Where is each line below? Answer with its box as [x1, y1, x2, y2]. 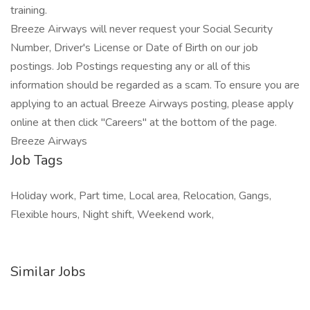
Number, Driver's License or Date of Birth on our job [10, 40, 258, 55]
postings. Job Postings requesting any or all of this [10, 59, 250, 74]
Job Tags [10, 151, 63, 170]
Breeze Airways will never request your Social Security [10, 21, 273, 37]
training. [10, 3, 47, 18]
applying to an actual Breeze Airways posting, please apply [10, 96, 293, 111]
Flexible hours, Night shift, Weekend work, [10, 207, 214, 222]
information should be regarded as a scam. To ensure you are [10, 77, 300, 93]
